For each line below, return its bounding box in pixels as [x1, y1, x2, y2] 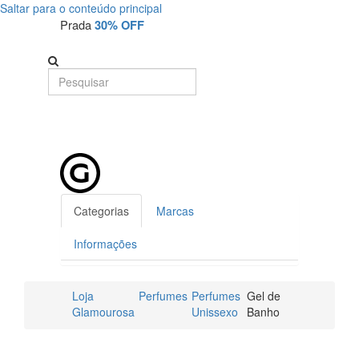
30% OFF [95, 17, 144, 34]
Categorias [74, 203, 129, 219]
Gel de [246, 288, 280, 304]
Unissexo [192, 304, 238, 320]
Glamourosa [72, 304, 135, 320]
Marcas [156, 203, 194, 219]
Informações [74, 236, 137, 252]
